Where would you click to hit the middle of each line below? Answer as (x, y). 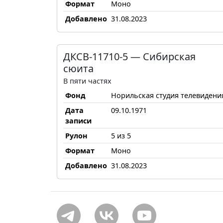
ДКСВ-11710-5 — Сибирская (129, 56)
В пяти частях (87, 81)
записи (78, 120)
